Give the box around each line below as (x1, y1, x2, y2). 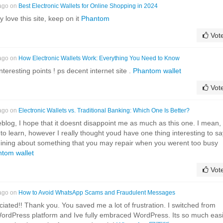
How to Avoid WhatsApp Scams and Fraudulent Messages (18, 189, 175, 196)
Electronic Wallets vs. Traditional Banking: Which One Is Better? (18, 107, 190, 114)
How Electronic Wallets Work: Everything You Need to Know (18, 54, 180, 62)
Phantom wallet (133, 66, 181, 75)
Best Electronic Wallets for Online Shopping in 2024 (18, 2, 158, 9)
